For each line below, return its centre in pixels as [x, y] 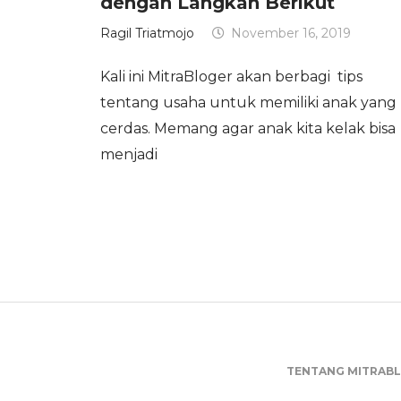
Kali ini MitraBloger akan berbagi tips [231, 76]
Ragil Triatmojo [147, 34]
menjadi [129, 154]
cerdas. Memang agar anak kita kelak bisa [248, 128]
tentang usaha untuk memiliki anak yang [248, 102]
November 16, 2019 [291, 34]
